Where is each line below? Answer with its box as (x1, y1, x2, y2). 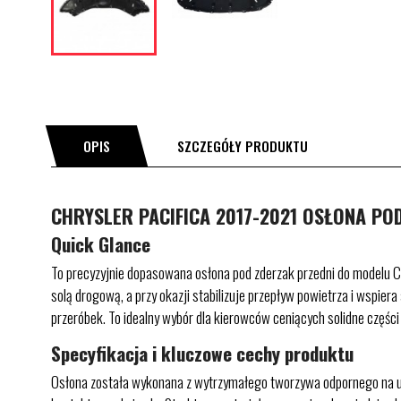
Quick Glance (51, 230, 150, 258)
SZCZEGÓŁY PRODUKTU (177, 136, 309, 156)
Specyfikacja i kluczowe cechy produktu (51, 339, 354, 367)
